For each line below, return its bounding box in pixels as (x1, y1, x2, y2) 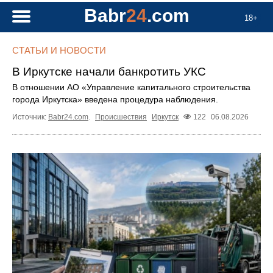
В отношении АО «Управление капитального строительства (12, 82, 250, 92)
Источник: (12, 113, 48, 122)
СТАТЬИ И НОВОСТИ (12, 45, 106, 55)
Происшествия (95, 113, 147, 122)
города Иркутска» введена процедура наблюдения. (12, 94, 218, 104)
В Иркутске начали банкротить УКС (12, 65, 206, 78)
